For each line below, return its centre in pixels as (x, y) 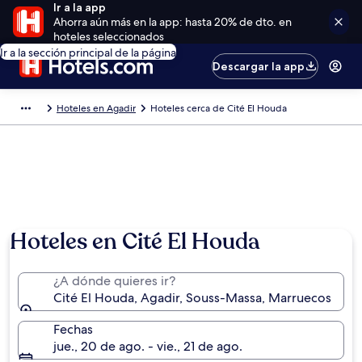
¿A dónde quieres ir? (114, 281)
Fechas (73, 329)
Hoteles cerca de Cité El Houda (219, 108)
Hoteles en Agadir (96, 108)
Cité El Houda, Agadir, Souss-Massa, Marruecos (192, 298)
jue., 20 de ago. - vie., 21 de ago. (148, 346)
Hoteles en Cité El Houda (135, 242)
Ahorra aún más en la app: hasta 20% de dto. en (172, 22)
